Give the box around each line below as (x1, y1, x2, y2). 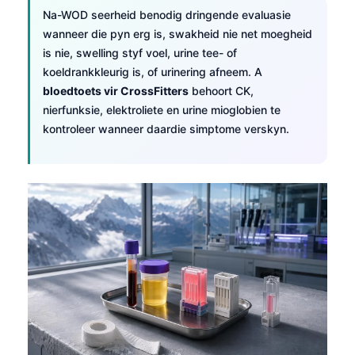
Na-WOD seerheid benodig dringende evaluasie (43, 7, 291, 21)
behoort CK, (189, 83, 254, 97)
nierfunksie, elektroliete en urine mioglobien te (43, 102, 281, 116)
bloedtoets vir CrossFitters (43, 83, 189, 97)
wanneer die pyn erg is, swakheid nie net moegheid (43, 26, 312, 40)
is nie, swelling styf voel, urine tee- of (43, 45, 237, 59)
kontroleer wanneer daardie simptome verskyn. (43, 121, 289, 136)
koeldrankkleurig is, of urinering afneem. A (43, 64, 262, 78)
